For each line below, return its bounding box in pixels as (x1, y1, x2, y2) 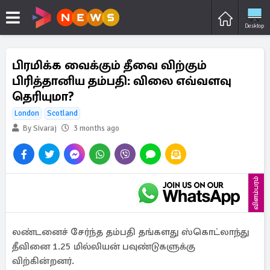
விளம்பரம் (251, 176, 260, 210)
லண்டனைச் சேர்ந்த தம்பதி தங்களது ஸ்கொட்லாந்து (12, 226, 250, 238)
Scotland (47, 108, 78, 118)
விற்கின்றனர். (12, 255, 77, 267)
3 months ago (74, 124, 119, 133)
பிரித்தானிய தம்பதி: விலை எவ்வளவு (12, 73, 231, 89)
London (14, 108, 39, 118)
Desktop (245, 22, 264, 30)
